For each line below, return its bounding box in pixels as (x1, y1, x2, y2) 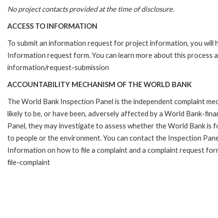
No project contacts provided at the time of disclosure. (7, 4, 174, 13)
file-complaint (7, 158, 50, 166)
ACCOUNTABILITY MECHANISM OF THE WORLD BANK (7, 80, 192, 89)
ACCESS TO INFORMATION (7, 21, 97, 30)
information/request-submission (7, 63, 109, 72)
